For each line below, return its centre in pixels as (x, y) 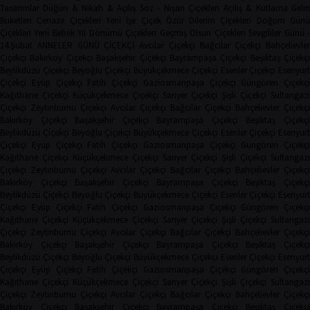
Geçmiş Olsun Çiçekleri (202, 33)
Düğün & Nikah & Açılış (90, 8)
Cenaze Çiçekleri (69, 21)
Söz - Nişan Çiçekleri (180, 8)
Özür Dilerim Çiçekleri (209, 21)
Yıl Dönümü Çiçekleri (117, 33)
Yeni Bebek (54, 33)
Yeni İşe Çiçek (133, 21)
